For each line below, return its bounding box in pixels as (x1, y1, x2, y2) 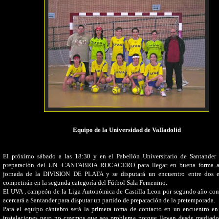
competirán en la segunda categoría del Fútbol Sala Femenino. (3, 178, 167, 186)
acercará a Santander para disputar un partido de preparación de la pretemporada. (3, 196, 215, 204)
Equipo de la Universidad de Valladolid (72, 126, 181, 133)
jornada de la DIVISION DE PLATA (3, 170, 103, 177)
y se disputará (103, 170, 146, 177)
